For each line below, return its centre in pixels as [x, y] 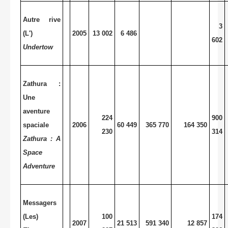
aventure [36, 111]
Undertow [38, 47]
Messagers [40, 203]
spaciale [36, 125]
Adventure [39, 166]
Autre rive [42, 19]
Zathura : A [42, 138]
